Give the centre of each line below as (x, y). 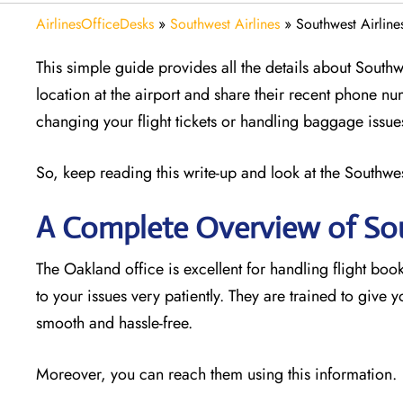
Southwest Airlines (225, 23)
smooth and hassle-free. (116, 322)
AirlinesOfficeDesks (95, 23)
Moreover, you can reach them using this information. (216, 374)
